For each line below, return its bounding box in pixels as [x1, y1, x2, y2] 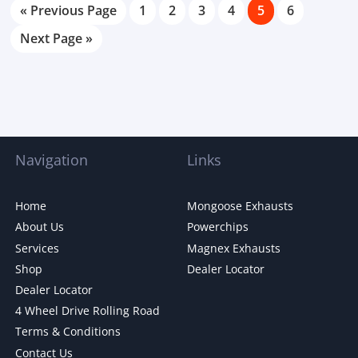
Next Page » [20, 30, 93, 48]
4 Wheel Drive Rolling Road [14, 303, 160, 319]
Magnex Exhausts [187, 240, 280, 256]
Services [14, 240, 59, 256]
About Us [14, 219, 64, 235]
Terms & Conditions [14, 324, 121, 340]
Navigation [14, 150, 88, 170]
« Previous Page [20, 2, 117, 20]
